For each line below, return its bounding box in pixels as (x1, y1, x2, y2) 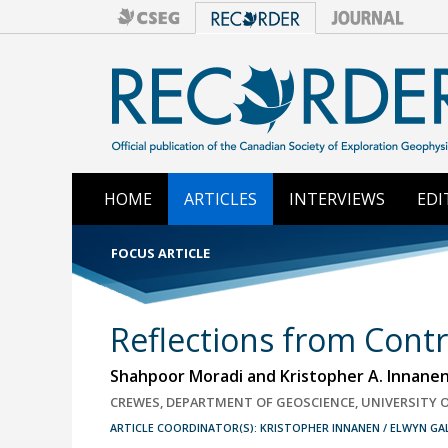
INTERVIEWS (289, 188, 385, 210)
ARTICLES (184, 188, 257, 210)
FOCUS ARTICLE (111, 244, 210, 263)
